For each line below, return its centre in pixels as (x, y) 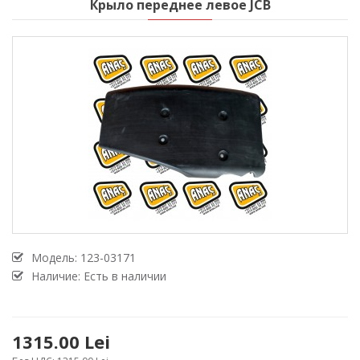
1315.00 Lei (61, 342)
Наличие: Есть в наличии (99, 276)
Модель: (56, 258)
